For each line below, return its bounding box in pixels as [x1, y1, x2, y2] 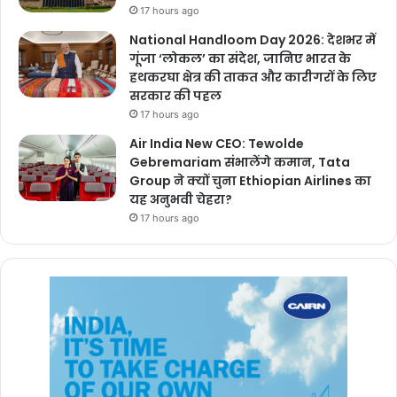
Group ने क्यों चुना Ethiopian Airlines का [129, 171, 371, 190]
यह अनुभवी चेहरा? [129, 190, 232, 208]
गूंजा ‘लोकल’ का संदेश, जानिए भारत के [129, 49, 351, 67]
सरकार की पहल [129, 86, 222, 105]
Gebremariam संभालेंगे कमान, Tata [129, 152, 350, 171]
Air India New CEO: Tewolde [129, 134, 304, 152]
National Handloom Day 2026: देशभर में [129, 30, 376, 49]
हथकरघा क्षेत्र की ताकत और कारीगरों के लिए [129, 67, 377, 86]
